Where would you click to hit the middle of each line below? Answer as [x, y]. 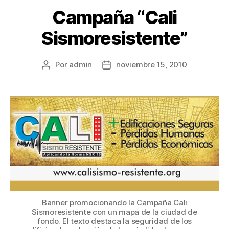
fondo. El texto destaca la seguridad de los [114, 221]
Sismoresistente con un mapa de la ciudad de [114, 212]
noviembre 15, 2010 [152, 64]
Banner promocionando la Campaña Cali [114, 202]
